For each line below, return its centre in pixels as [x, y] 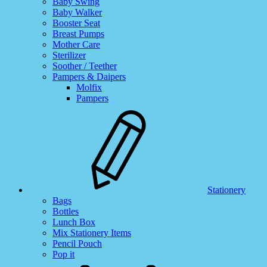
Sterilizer [69, 55]
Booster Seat [76, 23]
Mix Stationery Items [92, 233]
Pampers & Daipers [89, 77]
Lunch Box [74, 222]
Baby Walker [77, 12]
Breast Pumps [78, 34]
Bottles [66, 211]
